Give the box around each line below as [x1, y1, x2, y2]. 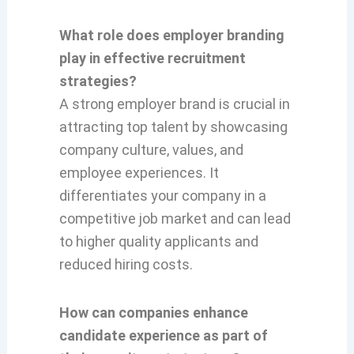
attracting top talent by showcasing [58, 119, 288, 136]
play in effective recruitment [58, 50, 246, 67]
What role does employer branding [58, 27, 284, 44]
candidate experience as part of [58, 326, 268, 344]
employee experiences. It [58, 164, 219, 182]
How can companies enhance [58, 303, 248, 321]
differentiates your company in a [58, 187, 266, 205]
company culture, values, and [58, 141, 243, 159]
